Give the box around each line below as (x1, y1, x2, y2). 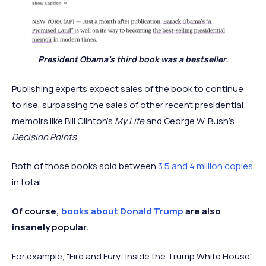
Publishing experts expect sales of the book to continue (12, 83, 243, 96)
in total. (12, 176, 43, 189)
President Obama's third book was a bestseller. (38, 53, 228, 65)
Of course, (12, 205, 61, 218)
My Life (115, 115, 144, 128)
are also (183, 205, 221, 218)
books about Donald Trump (61, 205, 183, 218)
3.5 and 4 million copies (158, 160, 253, 173)
